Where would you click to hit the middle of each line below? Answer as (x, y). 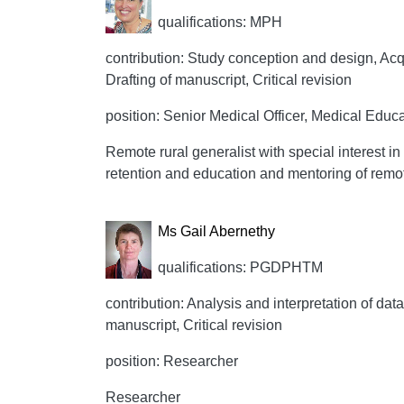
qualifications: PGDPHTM (240, 267)
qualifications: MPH (220, 22)
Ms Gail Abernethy (216, 231)
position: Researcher (172, 361)
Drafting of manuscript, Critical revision (229, 80)
